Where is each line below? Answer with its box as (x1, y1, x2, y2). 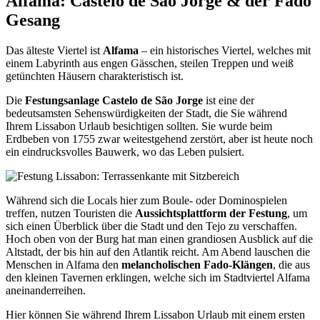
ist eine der (203, 94, 254, 107)
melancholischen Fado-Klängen (121, 259, 273, 271)
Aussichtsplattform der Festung (135, 207, 287, 220)
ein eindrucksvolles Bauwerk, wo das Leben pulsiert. (6, 146, 244, 159)
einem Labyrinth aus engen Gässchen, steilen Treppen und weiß (6, 57, 294, 70)
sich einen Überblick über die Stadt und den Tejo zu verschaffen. (6, 220, 297, 233)
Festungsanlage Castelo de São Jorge (25, 94, 203, 107)
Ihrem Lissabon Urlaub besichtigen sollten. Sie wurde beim (6, 120, 272, 133)
